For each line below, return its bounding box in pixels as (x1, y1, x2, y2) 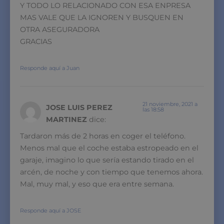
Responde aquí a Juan (20, 64, 79, 71)
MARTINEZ (46, 114, 87, 124)
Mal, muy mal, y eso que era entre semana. (20, 179, 174, 188)
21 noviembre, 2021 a (142, 100, 197, 107)
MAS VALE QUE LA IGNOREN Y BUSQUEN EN (20, 12, 183, 22)
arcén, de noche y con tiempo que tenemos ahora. (20, 167, 203, 176)
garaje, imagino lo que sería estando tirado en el (20, 155, 194, 164)
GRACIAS (20, 36, 52, 46)
